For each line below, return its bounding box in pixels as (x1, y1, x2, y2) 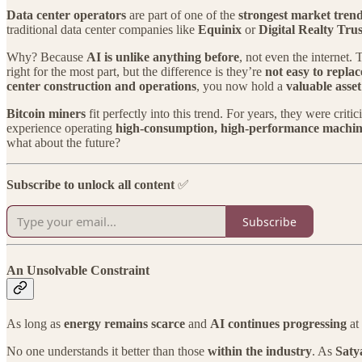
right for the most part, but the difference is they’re (6, 65, 265, 79)
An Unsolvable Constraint (6, 263, 149, 277)
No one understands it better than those (6, 343, 208, 358)
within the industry (208, 343, 312, 358)
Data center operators (6, 8, 126, 23)
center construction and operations (6, 79, 196, 94)
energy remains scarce (64, 316, 185, 330)
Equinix (198, 23, 242, 37)
